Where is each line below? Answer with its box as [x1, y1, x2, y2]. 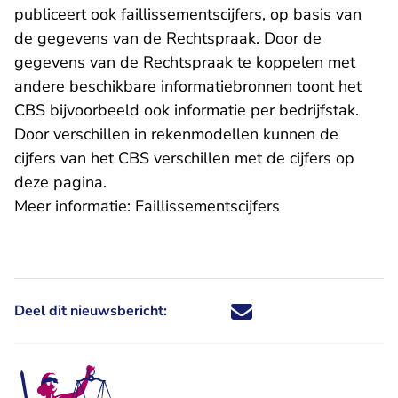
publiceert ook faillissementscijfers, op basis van [14, 4, 362, 25]
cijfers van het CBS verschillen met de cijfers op [14, 147, 354, 169]
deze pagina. [14, 171, 107, 193]
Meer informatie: [14, 195, 135, 217]
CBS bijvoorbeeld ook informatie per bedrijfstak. [14, 99, 359, 121]
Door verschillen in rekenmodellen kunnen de [14, 123, 338, 145]
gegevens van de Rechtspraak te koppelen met [14, 52, 355, 73]
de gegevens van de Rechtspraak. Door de [14, 28, 322, 49]
